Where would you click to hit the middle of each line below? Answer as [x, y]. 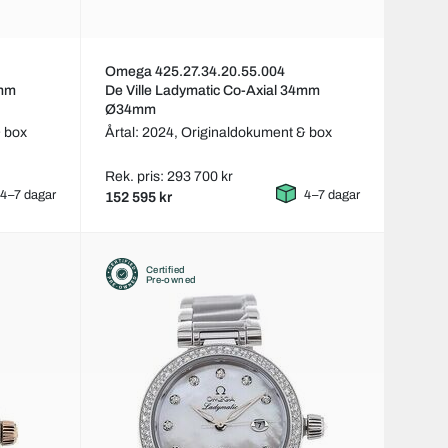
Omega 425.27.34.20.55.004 [194, 72]
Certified [165, 269]
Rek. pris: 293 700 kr [168, 177]
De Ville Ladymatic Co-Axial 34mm [212, 91]
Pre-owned [171, 279]
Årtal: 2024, [142, 133]
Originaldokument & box [256, 133]
